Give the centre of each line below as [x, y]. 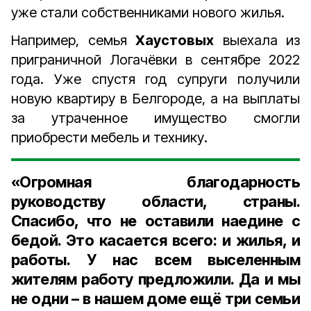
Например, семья [73, 40]
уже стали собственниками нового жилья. [148, 12]
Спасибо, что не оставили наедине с [155, 221]
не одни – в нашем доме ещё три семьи [155, 299]
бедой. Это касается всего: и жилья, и [155, 240]
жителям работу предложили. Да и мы [155, 279]
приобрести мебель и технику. [109, 137]
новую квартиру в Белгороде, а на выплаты [155, 99]
